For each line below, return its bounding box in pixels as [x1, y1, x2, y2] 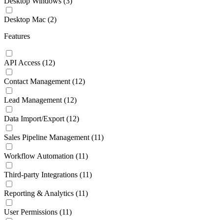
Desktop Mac [4, 15, 46, 24]
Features [4, 31, 30, 40]
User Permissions [4, 207, 57, 216]
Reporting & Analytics [4, 189, 74, 197]
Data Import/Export [4, 114, 64, 123]
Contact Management [4, 77, 70, 85]
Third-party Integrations [4, 170, 78, 179]
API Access [4, 58, 40, 67]
